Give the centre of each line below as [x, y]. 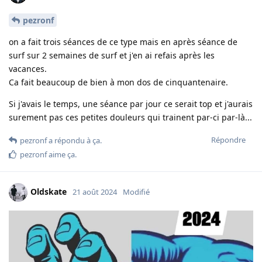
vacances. [28, 68]
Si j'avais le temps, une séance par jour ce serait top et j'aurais [131, 104]
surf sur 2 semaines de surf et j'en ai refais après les [112, 55]
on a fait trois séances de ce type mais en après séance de [123, 42]
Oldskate [49, 191]
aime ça [61, 154]
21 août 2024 [95, 192]
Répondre [228, 139]
